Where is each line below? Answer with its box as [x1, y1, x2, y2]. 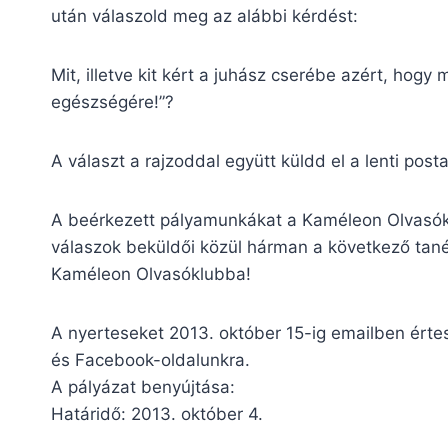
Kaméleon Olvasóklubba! [51, 263, 251, 284]
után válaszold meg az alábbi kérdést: [51, 5, 358, 26]
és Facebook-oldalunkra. [51, 349, 250, 370]
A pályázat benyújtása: [51, 376, 235, 397]
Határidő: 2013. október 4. [51, 403, 263, 424]
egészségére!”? [51, 91, 174, 112]
